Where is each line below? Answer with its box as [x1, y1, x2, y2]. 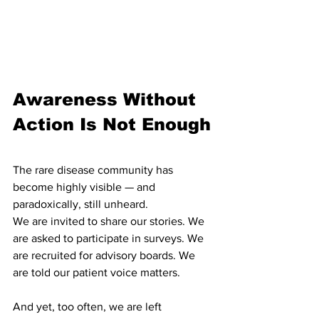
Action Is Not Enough [13, 114, 211, 134]
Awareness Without [13, 89, 202, 109]
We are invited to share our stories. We [13, 214, 207, 227]
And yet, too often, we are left [13, 300, 164, 313]
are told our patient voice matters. [13, 266, 180, 278]
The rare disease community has [13, 163, 176, 176]
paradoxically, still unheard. [13, 197, 148, 210]
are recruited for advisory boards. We [13, 249, 198, 261]
